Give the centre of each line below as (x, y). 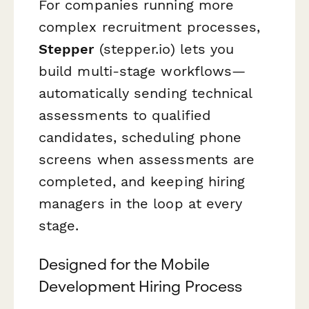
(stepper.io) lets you (164, 49)
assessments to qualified (125, 116)
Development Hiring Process (141, 286)
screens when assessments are (147, 160)
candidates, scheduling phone (140, 138)
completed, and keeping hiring (142, 182)
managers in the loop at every (141, 204)
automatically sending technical (146, 93)
